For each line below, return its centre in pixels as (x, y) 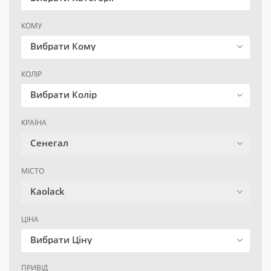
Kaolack (47, 191)
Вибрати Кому (63, 46)
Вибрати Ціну (61, 240)
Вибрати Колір (64, 95)
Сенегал (49, 143)
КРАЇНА (34, 123)
